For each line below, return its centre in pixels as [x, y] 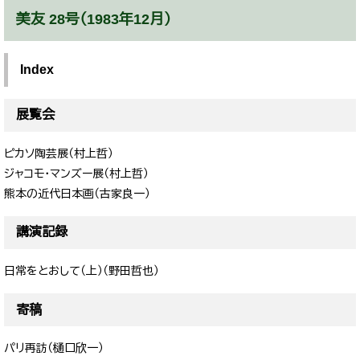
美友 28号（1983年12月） [94, 19]
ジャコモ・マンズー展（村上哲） [76, 173]
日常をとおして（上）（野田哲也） [82, 270]
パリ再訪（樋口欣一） [54, 348]
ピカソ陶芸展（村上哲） [59, 153]
